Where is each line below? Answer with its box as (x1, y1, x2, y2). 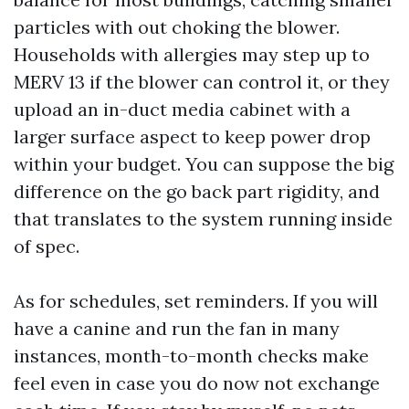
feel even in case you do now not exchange (14, 372, 380, 394)
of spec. (14, 235, 79, 257)
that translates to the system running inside (14, 207, 393, 230)
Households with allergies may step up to (14, 43, 370, 66)
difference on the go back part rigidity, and (14, 180, 380, 203)
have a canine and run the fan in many (14, 317, 340, 340)
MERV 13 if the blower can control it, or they (14, 70, 390, 93)
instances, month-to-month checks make (14, 344, 369, 367)
